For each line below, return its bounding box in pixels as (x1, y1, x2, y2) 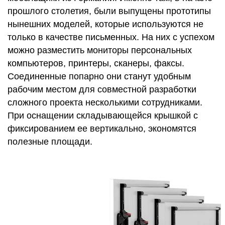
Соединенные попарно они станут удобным (8, 71, 191, 81)
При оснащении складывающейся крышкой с (8, 110, 198, 121)
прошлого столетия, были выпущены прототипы (8, 6, 211, 16)
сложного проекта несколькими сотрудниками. (8, 97, 202, 107)
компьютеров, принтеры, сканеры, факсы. (8, 58, 184, 68)
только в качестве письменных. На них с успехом (8, 32, 214, 42)
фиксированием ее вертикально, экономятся (8, 124, 196, 134)
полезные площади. (8, 137, 95, 147)
